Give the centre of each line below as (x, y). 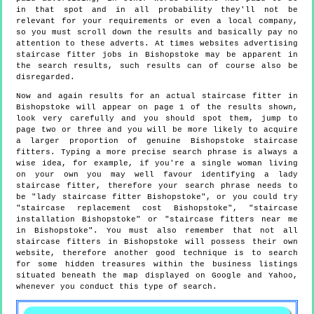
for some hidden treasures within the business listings (157, 264)
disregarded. (46, 77)
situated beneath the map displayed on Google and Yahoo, (157, 275)
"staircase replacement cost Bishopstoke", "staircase (157, 208)
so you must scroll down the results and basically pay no (157, 32)
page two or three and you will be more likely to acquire (157, 129)
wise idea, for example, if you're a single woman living (157, 163)
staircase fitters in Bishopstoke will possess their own (157, 241)
